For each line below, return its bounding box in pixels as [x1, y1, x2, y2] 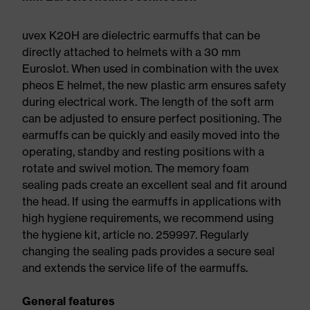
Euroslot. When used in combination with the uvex [22, 62, 279, 75]
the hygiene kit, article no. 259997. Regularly [22, 228, 248, 241]
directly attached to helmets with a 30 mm [22, 45, 241, 59]
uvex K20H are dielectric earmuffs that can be [22, 28, 260, 42]
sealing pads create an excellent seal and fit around [22, 178, 287, 192]
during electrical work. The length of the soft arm [22, 95, 274, 109]
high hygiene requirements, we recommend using [22, 211, 274, 225]
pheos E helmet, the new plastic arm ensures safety [22, 78, 286, 92]
